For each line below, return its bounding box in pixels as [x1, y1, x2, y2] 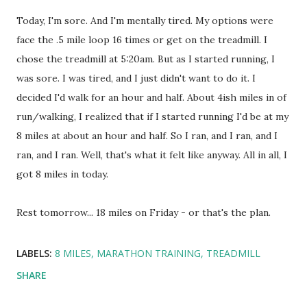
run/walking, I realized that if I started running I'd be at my [16, 110, 288, 123]
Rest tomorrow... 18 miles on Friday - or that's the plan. [16, 206, 271, 219]
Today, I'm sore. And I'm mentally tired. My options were [16, 14, 273, 27]
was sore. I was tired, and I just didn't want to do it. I [16, 72, 256, 84]
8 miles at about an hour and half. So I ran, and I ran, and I [16, 130, 278, 142]
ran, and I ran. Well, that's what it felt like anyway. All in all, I [16, 149, 287, 161]
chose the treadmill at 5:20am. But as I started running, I [16, 53, 275, 65]
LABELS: [16, 247, 52, 260]
